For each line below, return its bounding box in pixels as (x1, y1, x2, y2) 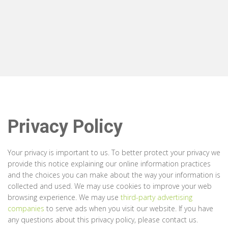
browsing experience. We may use (8, 192, 121, 202)
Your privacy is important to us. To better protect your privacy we (8, 148, 220, 157)
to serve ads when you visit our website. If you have (46, 204, 213, 213)
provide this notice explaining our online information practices (8, 159, 211, 168)
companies (8, 204, 46, 213)
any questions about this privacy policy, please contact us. (8, 215, 198, 224)
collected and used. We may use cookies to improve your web (8, 181, 212, 191)
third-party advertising (121, 192, 192, 202)
